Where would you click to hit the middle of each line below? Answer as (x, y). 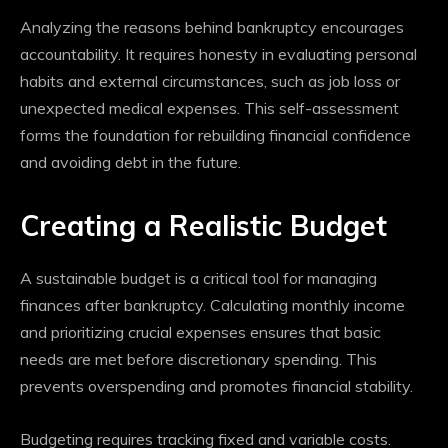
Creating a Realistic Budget (203, 226)
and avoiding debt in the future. (130, 162)
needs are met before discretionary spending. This (198, 359)
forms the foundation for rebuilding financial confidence (215, 135)
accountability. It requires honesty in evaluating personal (218, 54)
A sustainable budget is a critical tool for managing (198, 278)
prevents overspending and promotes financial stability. (216, 386)
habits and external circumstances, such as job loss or (210, 81)
